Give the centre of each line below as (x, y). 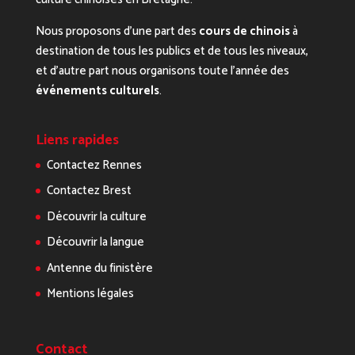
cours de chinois (244, 31)
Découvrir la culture (96, 216)
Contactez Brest (89, 191)
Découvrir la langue (95, 242)
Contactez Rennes (94, 165)
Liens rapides (77, 140)
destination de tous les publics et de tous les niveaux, (172, 51)
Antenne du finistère (99, 268)
